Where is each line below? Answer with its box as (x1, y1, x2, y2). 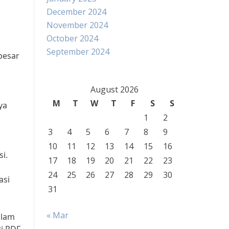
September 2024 (47, 46, 109, 57)
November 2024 (47, 19, 108, 31)
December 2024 (47, 6, 106, 17)
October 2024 (47, 33, 98, 44)
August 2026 (90, 84, 139, 95)
